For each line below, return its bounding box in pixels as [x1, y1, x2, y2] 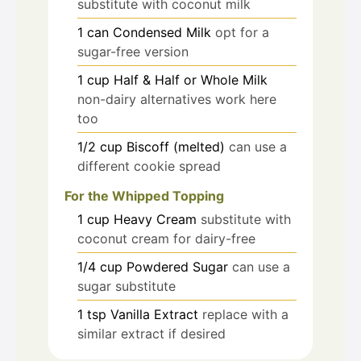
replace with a [202, 305, 288, 322]
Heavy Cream [114, 210, 197, 227]
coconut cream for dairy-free [77, 230, 255, 247]
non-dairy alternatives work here [77, 90, 276, 107]
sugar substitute [77, 277, 176, 294]
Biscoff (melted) [127, 138, 225, 155]
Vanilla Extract [110, 305, 198, 322]
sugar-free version [77, 43, 189, 60]
